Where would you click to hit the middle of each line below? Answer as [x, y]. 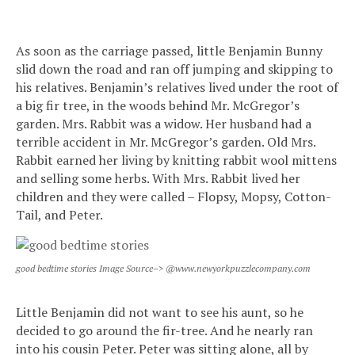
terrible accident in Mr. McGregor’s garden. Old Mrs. [166, 141]
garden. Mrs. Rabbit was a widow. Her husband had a [164, 123]
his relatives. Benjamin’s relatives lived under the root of [177, 87]
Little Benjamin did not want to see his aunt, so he [160, 312]
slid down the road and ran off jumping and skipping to [174, 69]
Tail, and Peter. [59, 214]
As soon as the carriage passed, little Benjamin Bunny [169, 50]
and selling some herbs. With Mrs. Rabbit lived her [158, 178]
